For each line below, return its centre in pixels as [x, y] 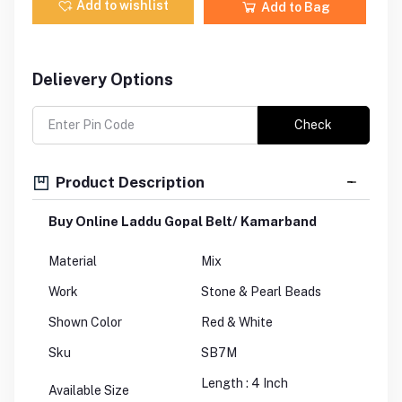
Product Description [128, 182]
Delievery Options [103, 80]
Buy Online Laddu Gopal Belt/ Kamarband [183, 222]
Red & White [237, 323]
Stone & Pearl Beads [261, 292]
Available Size [90, 391]
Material [73, 262]
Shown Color [87, 323]
